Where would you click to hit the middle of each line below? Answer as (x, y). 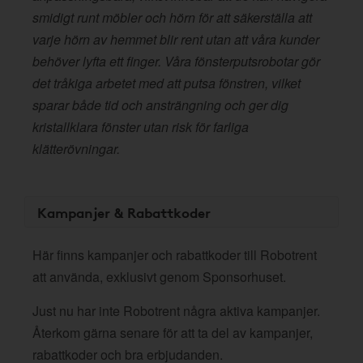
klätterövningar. (76, 149)
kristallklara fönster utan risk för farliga (141, 127)
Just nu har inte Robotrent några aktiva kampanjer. (176, 311)
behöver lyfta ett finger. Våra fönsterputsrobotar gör (176, 61)
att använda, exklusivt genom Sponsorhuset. (159, 277)
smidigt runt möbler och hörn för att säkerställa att (172, 17)
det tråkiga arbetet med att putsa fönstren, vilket (167, 83)
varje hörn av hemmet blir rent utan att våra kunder (176, 39)
